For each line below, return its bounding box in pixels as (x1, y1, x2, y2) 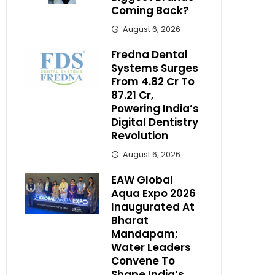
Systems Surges (111, 60, 198, 76)
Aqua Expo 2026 (111, 185, 196, 201)
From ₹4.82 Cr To (111, 74, 195, 89)
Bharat (111, 212, 149, 228)
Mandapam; (111, 226, 178, 241)
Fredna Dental (111, 47, 188, 62)
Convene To (111, 253, 175, 268)
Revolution (111, 128, 168, 143)
